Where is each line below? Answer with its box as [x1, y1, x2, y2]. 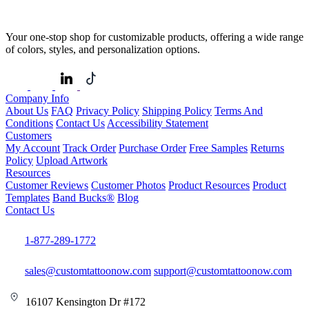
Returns [250, 141, 284, 154]
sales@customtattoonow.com [25, 264, 151, 277]
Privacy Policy [76, 104, 139, 117]
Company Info [6, 92, 69, 104]
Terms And [215, 104, 263, 117]
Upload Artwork [36, 154, 108, 166]
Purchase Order [119, 141, 186, 154]
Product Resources [168, 179, 250, 191]
